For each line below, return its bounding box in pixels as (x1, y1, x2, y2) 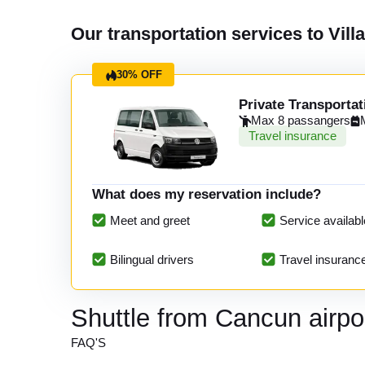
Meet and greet (110, 213, 190, 227)
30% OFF (117, 68, 162, 81)
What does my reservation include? (92, 185, 321, 202)
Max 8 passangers (251, 113, 350, 127)
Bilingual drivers (110, 253, 194, 266)
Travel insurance (248, 129, 336, 143)
